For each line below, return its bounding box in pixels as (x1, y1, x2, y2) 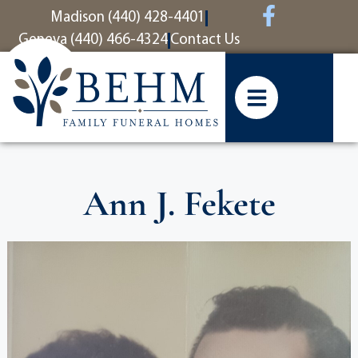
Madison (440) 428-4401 (50, 10, 205, 26)
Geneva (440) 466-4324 (18, 33, 168, 48)
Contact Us (169, 33, 240, 48)
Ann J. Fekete (82, 181, 276, 225)
